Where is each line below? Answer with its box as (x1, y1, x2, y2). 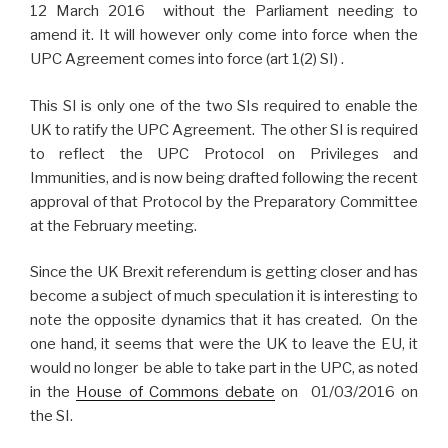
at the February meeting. (30, 216, 197, 235)
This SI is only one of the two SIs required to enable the (30, 96, 418, 115)
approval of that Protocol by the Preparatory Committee (30, 192, 418, 211)
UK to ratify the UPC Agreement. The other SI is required (30, 120, 418, 139)
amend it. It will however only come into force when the (30, 26, 418, 45)
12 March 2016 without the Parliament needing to (30, 2, 418, 21)
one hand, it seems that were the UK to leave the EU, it (30, 335, 418, 354)
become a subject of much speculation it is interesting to (30, 287, 418, 306)
